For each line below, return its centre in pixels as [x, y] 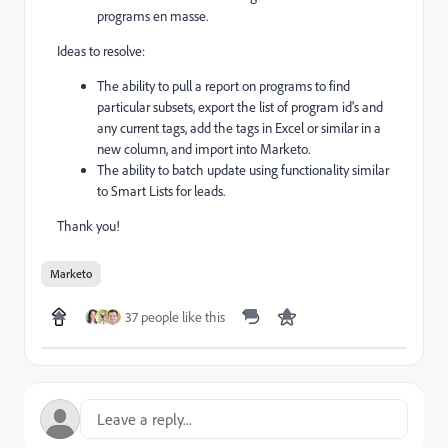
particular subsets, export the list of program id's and [240, 107]
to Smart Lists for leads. [161, 191]
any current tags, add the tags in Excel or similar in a [239, 128]
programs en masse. [152, 16]
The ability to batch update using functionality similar [243, 170]
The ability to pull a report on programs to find [223, 86]
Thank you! [88, 226]
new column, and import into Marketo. [203, 149]
